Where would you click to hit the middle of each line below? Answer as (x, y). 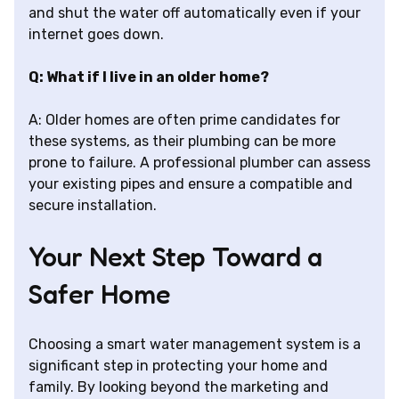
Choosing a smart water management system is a (195, 345)
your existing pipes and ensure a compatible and (191, 184)
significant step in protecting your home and (178, 366)
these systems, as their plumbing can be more (182, 142)
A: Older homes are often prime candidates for (184, 120)
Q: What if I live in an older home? (149, 77)
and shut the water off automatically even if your (195, 13)
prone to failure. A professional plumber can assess (199, 163)
